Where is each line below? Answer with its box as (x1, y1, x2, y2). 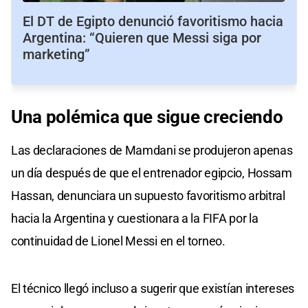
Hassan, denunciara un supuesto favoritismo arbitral (11, 188, 285, 203)
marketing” (23, 46, 90, 63)
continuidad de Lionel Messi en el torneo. (11, 234, 225, 249)
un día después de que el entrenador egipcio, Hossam (11, 166, 292, 181)
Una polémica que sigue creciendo (11, 107, 283, 128)
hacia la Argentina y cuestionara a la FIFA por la (11, 211, 258, 226)
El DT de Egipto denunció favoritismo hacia (23, 13, 283, 30)
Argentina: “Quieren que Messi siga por (23, 30, 261, 47)
